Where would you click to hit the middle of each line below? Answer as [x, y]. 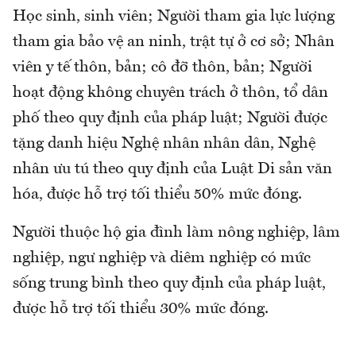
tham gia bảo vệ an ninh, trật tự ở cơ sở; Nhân [174, 43]
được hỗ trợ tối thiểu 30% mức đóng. [141, 310]
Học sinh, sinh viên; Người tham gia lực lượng [174, 17]
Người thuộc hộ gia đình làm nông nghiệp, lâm [176, 233]
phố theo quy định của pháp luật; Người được [170, 119]
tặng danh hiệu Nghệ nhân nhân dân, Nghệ [164, 144]
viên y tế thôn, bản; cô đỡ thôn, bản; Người [163, 68]
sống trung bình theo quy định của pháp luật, [169, 284]
